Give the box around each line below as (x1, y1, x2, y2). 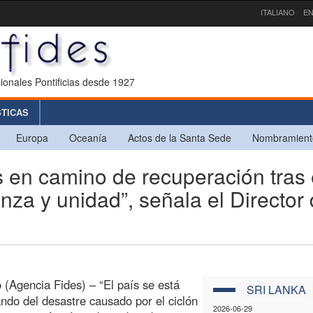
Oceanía (69, 130, 107, 145)
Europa (16, 130, 48, 145)
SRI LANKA (247, 281, 307, 298)
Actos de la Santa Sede (128, 130, 231, 145)
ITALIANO (261, 6, 295, 17)
